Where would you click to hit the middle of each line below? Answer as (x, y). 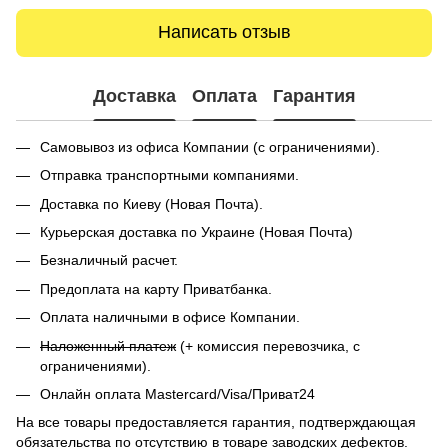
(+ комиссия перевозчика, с (268, 345)
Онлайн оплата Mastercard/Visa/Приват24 (177, 394)
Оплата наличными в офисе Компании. (170, 317)
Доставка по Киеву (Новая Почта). (151, 203)
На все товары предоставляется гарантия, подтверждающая (216, 422)
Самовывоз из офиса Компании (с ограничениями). (210, 146)
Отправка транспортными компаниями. (169, 175)
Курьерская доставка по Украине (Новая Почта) (196, 232)
